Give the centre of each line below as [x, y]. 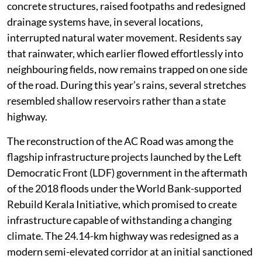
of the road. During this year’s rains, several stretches [127, 85]
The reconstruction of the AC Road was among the [120, 141]
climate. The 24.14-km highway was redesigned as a [123, 236]
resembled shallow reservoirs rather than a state [116, 101]
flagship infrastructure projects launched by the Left [124, 157]
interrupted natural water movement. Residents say [124, 38]
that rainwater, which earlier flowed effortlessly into [125, 54]
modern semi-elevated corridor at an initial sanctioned [130, 252]
